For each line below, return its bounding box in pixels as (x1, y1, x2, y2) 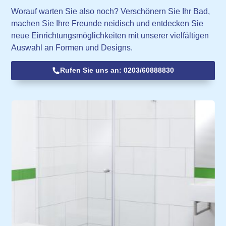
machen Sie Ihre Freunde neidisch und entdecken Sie (11, 19, 204, 28)
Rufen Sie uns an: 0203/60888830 (60, 67, 175, 75)
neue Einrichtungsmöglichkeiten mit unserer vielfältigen (11, 31, 209, 40)
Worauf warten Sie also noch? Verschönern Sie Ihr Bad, (11, 7, 210, 16)
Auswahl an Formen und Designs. (11, 43, 133, 52)
